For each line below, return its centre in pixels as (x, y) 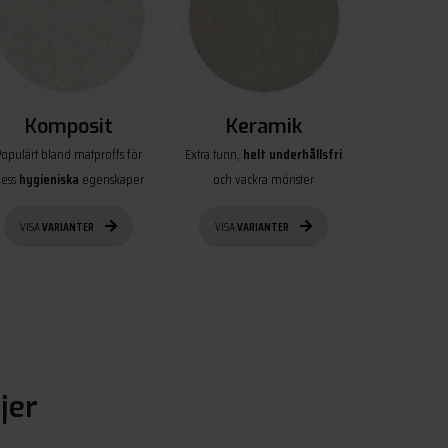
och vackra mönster (263, 178)
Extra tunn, (214, 153)
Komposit (68, 126)
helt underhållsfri (292, 153)
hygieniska (48, 178)
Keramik (263, 126)
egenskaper (111, 178)
